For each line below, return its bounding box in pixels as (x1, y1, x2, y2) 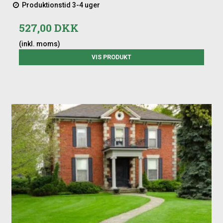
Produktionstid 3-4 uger (20, 1, 101, 9)
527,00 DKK (19, 21, 79, 35)
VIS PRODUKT (92, 54, 131, 61)
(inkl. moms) (19, 40, 61, 48)
